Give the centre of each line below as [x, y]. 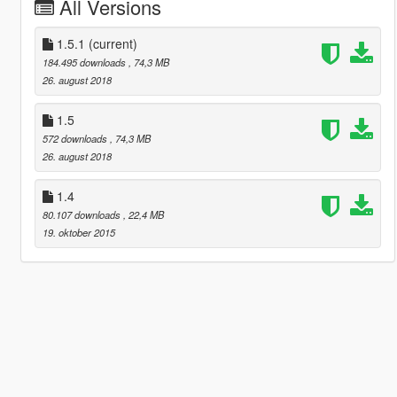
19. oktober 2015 [78, 232]
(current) [113, 43]
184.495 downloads [85, 62]
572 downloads [76, 138]
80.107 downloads [82, 214]
